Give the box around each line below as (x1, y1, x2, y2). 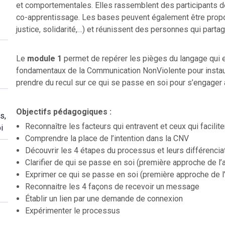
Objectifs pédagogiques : (16, 106, 111, 117)
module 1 (27, 53, 62, 63)
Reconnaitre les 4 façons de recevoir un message (25, 181, 199, 191)
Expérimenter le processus (25, 205, 120, 215)
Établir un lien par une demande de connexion (25, 193, 183, 203)
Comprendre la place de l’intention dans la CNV (25, 133, 189, 143)
